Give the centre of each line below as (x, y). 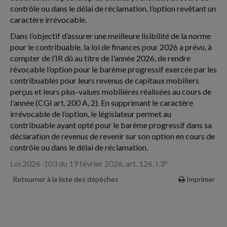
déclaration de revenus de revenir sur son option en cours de (112, 136)
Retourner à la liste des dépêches (65, 179)
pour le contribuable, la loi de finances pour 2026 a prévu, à (111, 47)
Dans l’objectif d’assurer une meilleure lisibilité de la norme (110, 36)
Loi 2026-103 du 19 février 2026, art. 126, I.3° (89, 163)
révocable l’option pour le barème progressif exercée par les (113, 69)
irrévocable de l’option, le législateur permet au (91, 114)
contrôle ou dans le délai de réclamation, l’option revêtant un (113, 8)
